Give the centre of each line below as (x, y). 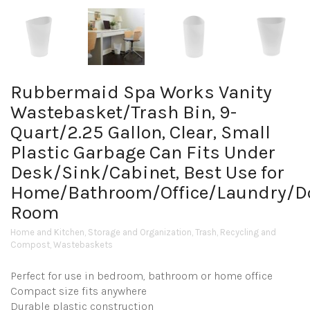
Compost (30, 245)
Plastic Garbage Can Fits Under (143, 153)
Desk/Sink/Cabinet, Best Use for (147, 173)
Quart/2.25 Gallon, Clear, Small (140, 133)
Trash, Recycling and (236, 232)
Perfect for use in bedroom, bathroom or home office (142, 276)
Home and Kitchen (47, 232)
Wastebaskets (83, 245)
